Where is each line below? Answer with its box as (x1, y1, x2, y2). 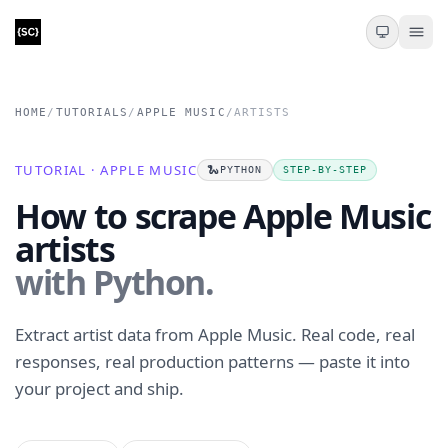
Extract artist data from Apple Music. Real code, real (15, 323, 415, 347)
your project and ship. (15, 377, 184, 401)
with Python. (15, 258, 214, 305)
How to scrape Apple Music (15, 192, 431, 239)
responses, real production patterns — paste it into (15, 350, 410, 374)
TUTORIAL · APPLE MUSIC (15, 160, 197, 179)
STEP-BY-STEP (283, 164, 367, 176)
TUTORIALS (55, 106, 129, 119)
